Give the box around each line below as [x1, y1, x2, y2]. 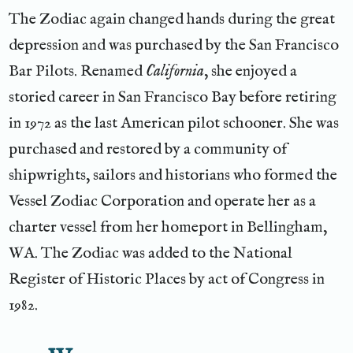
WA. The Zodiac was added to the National [9, 243, 293, 263]
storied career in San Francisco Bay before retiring [9, 87, 337, 107]
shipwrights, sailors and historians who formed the [9, 165, 338, 185]
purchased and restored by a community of [9, 139, 288, 159]
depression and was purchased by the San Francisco [9, 35, 340, 55]
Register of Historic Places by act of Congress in [9, 269, 325, 289]
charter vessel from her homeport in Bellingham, [9, 217, 328, 237]
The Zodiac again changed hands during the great [9, 9, 336, 29]
